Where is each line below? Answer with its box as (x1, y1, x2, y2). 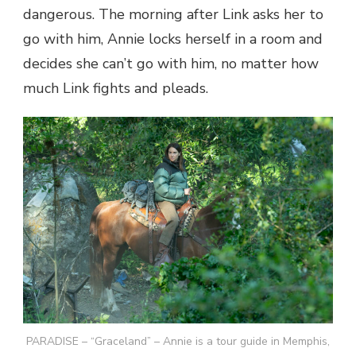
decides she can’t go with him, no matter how (23, 53, 319, 73)
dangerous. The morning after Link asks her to (23, 4, 323, 24)
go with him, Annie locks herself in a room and (23, 29, 323, 48)
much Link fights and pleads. (23, 78, 208, 98)
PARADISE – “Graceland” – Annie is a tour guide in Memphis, (26, 334, 330, 350)
